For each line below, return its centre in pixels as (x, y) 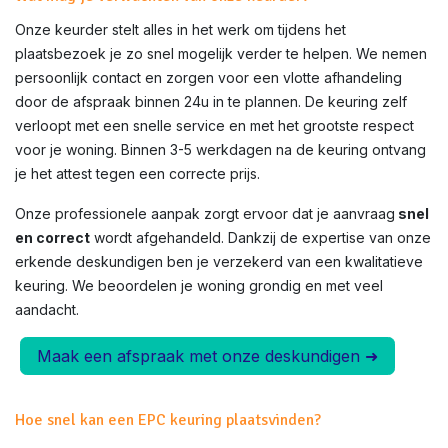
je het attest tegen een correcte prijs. (137, 173)
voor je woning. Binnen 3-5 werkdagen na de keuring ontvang (220, 149)
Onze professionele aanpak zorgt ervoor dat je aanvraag (205, 213)
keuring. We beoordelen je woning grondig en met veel (199, 285)
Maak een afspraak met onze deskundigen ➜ (207, 356)
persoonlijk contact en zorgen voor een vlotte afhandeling (208, 77)
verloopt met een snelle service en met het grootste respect (214, 125)
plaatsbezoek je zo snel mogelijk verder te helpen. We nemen (221, 53)
